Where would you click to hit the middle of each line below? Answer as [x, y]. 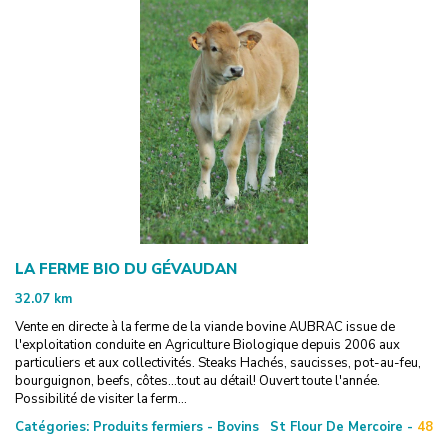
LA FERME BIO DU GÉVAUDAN [126, 268]
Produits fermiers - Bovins [174, 426]
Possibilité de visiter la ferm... [101, 398]
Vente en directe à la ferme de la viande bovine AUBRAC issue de [205, 326]
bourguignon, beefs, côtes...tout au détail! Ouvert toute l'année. [197, 380]
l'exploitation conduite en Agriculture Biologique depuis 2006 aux [207, 344]
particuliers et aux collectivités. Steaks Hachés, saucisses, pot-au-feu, [218, 362]
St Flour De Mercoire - [341, 426]
